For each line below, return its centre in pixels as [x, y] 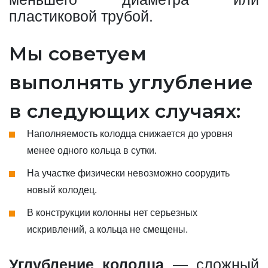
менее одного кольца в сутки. [92, 150]
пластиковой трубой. [81, 16]
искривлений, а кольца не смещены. [107, 229]
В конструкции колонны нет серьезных [112, 213]
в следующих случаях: [125, 111]
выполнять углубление [131, 82]
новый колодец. [62, 190]
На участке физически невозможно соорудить [128, 173]
